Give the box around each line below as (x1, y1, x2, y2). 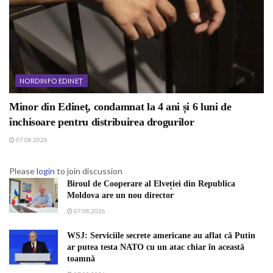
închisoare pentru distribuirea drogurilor (9, 116, 194, 129)
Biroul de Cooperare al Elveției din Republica (67, 179, 235, 189)
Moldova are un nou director (67, 191, 174, 200)
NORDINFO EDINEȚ (19, 77, 83, 85)
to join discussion (55, 166, 122, 177)
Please (9, 166, 37, 177)
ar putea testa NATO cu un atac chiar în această (67, 243, 244, 252)
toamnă (67, 254, 95, 264)
